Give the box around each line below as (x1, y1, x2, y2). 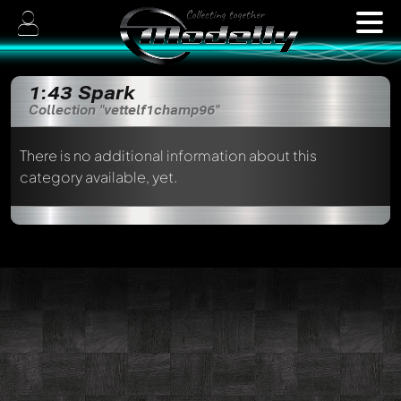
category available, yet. (20, 167, 177, 186)
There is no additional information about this (20, 146, 317, 165)
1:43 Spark (29, 80, 135, 105)
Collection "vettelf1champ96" (29, 101, 219, 118)
